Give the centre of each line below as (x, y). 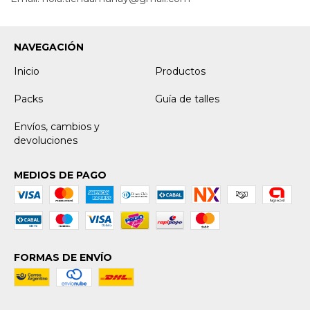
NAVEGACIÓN (49, 47)
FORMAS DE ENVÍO (63, 258)
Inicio (27, 72)
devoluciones (46, 141)
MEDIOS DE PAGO (60, 175)
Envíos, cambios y (57, 127)
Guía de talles (187, 99)
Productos (180, 72)
